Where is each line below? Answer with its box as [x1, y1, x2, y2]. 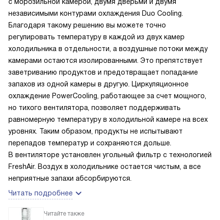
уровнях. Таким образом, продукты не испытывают [8, 127, 183, 135]
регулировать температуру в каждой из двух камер [8, 33, 185, 41]
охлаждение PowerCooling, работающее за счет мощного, [8, 92, 206, 100]
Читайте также [44, 210, 84, 217]
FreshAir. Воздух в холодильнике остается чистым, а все [8, 163, 201, 170]
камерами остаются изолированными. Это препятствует [8, 56, 203, 64]
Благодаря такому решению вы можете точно [8, 21, 166, 29]
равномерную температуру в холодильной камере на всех [8, 115, 208, 123]
